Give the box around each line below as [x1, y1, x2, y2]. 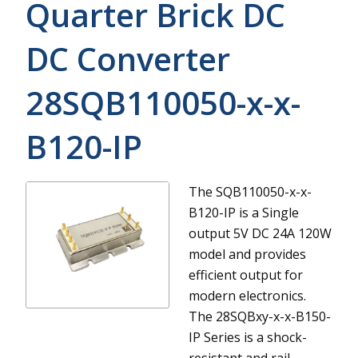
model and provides [189, 245, 306, 263]
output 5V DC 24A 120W [189, 224, 332, 242]
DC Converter [26, 36, 230, 81]
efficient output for [189, 265, 303, 284]
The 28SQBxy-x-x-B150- [189, 307, 331, 325]
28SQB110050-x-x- [26, 80, 300, 125]
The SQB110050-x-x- [189, 182, 312, 201]
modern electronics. [189, 286, 306, 304]
